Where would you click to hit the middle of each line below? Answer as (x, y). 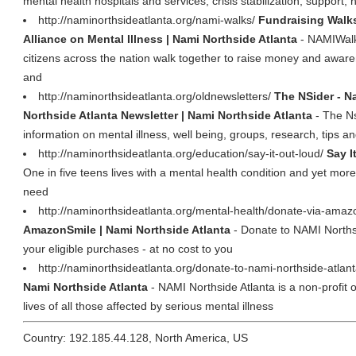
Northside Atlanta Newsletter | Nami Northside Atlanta (168, 115)
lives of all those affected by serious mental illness (148, 306)
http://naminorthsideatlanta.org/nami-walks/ (148, 20)
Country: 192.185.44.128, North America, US (135, 338)
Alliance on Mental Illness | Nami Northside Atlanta (160, 39)
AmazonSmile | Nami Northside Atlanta (127, 230)
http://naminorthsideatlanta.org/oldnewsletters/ (156, 96)
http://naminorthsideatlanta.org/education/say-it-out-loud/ (182, 153)
